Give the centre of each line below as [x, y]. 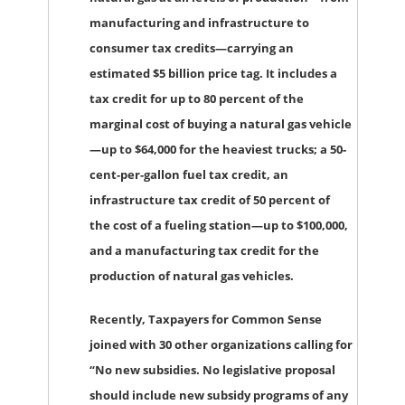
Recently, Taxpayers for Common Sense [205, 319]
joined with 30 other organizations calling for [221, 344]
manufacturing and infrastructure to [199, 22]
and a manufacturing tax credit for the [204, 250]
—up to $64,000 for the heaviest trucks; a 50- [217, 149]
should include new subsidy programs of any [218, 395]
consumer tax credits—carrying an [191, 47]
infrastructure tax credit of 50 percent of [209, 199]
